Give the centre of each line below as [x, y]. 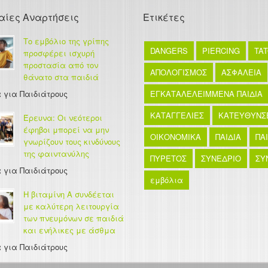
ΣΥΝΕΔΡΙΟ [221, 158]
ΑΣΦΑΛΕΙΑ [241, 72]
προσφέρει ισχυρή [59, 53]
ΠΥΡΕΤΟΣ [168, 158]
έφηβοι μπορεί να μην [66, 130]
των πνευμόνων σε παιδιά [74, 218]
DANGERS [169, 51]
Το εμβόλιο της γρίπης [66, 41]
